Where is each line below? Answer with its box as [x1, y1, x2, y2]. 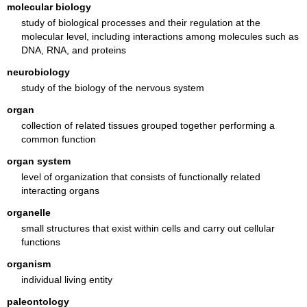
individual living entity [21, 273, 112, 285]
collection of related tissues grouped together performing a [21, 119, 275, 131]
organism [7, 258, 51, 270]
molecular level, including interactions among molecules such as [21, 30, 299, 42]
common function [21, 133, 96, 145]
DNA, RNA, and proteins [21, 44, 126, 56]
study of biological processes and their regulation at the [21, 16, 260, 28]
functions [21, 236, 60, 247]
